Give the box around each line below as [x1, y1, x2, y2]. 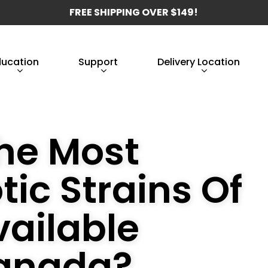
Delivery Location [157, 54, 240, 69]
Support [78, 54, 118, 69]
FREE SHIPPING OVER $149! [69, 5, 199, 19]
